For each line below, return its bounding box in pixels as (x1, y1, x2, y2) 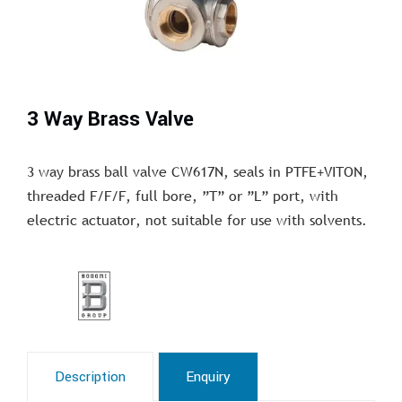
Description (55, 366, 126, 387)
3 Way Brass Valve (27, 104, 194, 134)
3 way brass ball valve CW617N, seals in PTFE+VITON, (27, 161, 368, 181)
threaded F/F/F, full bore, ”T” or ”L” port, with (27, 185, 338, 205)
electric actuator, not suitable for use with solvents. (27, 209, 367, 230)
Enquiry (186, 366, 231, 387)
